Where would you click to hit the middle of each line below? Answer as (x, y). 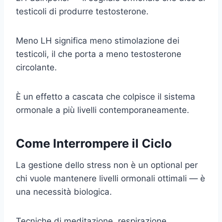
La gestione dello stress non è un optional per (107, 165)
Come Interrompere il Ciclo (94, 143)
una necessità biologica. (64, 192)
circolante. (36, 67)
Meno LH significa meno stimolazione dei (98, 40)
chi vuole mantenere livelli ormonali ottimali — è (111, 178)
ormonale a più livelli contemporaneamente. (103, 110)
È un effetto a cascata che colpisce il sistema (106, 96)
